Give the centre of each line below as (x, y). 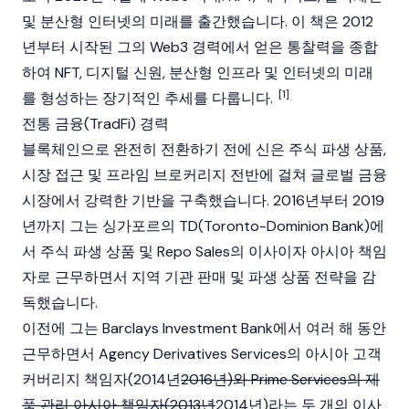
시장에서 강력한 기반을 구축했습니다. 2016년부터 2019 (203, 200)
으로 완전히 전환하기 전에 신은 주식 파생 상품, (233, 149)
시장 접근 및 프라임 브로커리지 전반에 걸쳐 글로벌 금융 (204, 175)
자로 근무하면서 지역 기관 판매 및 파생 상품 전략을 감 (199, 277)
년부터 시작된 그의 (86, 47)
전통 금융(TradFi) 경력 (95, 124)
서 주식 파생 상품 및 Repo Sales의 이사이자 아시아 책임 (204, 252)
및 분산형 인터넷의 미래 (100, 21)
